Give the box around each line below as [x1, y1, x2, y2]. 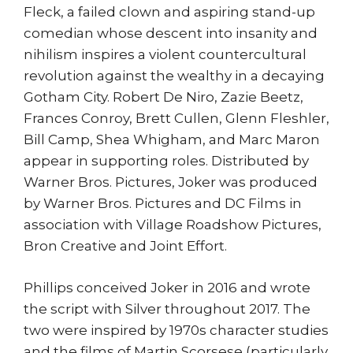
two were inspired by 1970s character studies [24, 321, 329, 338]
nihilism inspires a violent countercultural [24, 46, 307, 62]
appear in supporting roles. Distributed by [24, 153, 309, 169]
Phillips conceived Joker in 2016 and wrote [24, 279, 310, 295]
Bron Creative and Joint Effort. [24, 238, 227, 254]
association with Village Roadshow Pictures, [24, 217, 321, 232]
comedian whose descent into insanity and [24, 25, 318, 41]
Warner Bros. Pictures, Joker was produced [24, 174, 318, 190]
